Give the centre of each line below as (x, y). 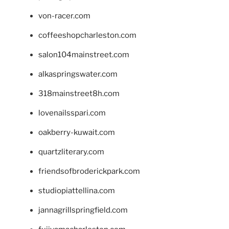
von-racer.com (64, 16)
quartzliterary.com (71, 152)
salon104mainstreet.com (84, 55)
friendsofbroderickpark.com (89, 171)
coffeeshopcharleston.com (87, 36)
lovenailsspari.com (72, 113)
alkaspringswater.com (78, 74)
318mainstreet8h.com (79, 94)
